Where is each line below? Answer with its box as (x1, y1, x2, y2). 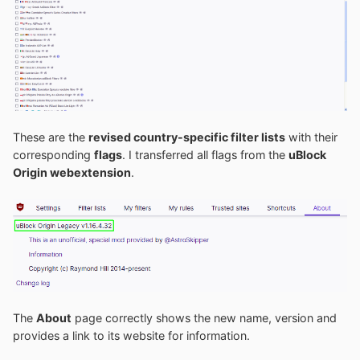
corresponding (13, 148, 94, 162)
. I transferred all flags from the (122, 148, 288, 162)
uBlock (288, 148, 326, 162)
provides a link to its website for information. (13, 328, 250, 342)
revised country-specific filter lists (88, 130, 285, 145)
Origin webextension (13, 166, 131, 180)
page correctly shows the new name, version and (72, 310, 337, 325)
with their (285, 130, 337, 145)
